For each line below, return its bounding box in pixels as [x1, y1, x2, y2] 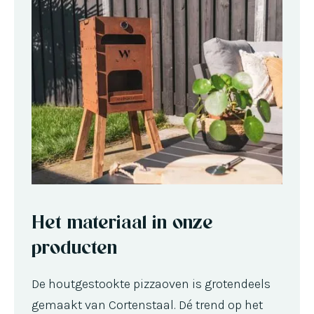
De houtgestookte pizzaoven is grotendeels [32, 275, 271, 292]
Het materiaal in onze [32, 209, 213, 233]
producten [32, 234, 117, 259]
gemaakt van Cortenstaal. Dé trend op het [32, 296, 263, 313]
